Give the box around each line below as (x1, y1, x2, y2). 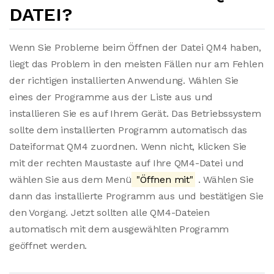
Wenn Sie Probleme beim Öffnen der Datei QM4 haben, (9, 42, 262, 53)
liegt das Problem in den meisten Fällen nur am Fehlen (9, 58, 264, 70)
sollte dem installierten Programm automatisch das (9, 124, 248, 136)
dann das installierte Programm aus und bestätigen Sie (9, 190, 264, 202)
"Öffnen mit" (133, 174, 193, 185)
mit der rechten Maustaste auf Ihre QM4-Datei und (9, 157, 244, 169)
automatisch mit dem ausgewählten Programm (9, 223, 229, 235)
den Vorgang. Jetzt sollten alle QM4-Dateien (9, 207, 210, 218)
